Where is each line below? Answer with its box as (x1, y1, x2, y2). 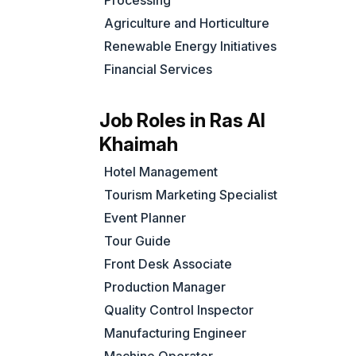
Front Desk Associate (104, 256, 233, 273)
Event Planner (104, 210, 187, 226)
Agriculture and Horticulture (104, 15, 270, 32)
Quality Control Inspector (104, 302, 254, 319)
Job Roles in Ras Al (99, 109, 266, 133)
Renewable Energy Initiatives (104, 38, 277, 55)
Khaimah (99, 133, 179, 157)
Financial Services (104, 61, 213, 78)
